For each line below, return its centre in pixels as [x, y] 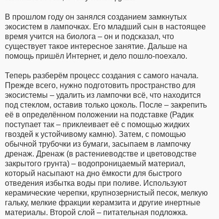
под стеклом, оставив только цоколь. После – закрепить [106, 105]
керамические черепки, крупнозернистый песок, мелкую [106, 193]
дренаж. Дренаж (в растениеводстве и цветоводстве [101, 154]
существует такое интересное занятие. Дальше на [96, 46]
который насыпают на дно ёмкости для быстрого [93, 174]
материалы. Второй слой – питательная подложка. [96, 213]
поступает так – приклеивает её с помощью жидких [97, 125]
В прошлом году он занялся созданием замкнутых [96, 17]
